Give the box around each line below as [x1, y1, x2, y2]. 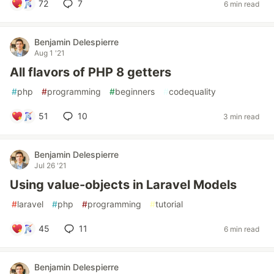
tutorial [155, 199, 183, 209]
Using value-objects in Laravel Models [10, 177, 237, 192]
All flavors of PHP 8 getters [10, 65, 171, 80]
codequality [169, 86, 216, 97]
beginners [115, 86, 155, 97]
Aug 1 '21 [34, 48, 65, 57]
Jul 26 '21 [34, 161, 67, 170]
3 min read [223, 111, 259, 121]
